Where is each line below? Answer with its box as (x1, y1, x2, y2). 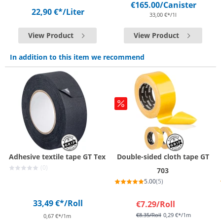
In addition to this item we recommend (10, 52, 145, 62)
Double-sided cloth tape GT (116, 152, 209, 161)
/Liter (62, 6, 84, 17)
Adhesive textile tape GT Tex (9, 152, 106, 161)
